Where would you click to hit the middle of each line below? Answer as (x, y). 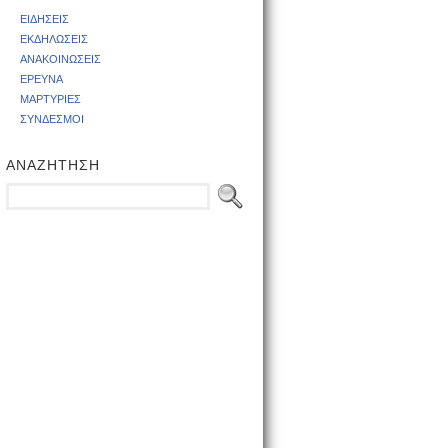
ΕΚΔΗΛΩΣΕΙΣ (54, 39)
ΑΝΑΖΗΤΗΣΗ (53, 165)
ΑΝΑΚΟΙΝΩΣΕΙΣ (60, 59)
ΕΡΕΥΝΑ (41, 79)
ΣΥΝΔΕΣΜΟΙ (52, 119)
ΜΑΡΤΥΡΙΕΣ (50, 99)
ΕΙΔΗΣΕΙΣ (44, 19)
